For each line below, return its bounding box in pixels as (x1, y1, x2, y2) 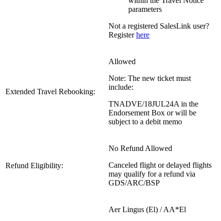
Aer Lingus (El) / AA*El (109, 205, 186, 214)
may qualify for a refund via (109, 169, 195, 178)
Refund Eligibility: (5, 161, 63, 170)
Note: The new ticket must (109, 74, 191, 82)
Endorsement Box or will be (109, 108, 196, 117)
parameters (128, 4, 166, 13)
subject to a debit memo (109, 117, 182, 126)
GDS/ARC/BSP (109, 178, 160, 187)
